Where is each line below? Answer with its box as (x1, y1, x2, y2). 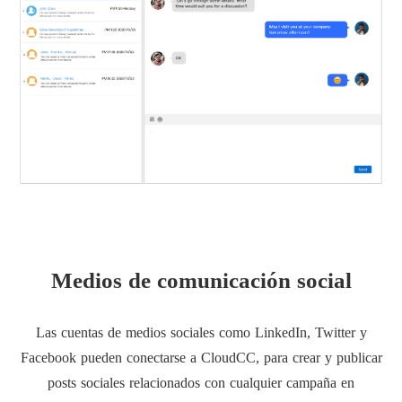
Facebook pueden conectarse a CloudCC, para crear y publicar (20, 349, 382, 365)
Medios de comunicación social (50, 267, 352, 293)
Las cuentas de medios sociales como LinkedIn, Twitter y (35, 324, 367, 340)
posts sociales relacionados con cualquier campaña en (48, 374, 354, 390)
